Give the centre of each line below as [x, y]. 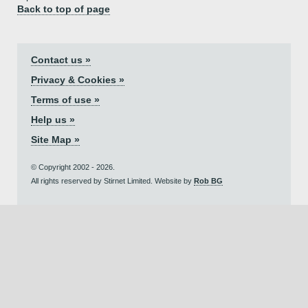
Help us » [53, 120]
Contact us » [61, 60]
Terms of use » [65, 100]
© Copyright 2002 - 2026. [73, 167]
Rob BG [208, 181]
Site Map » [55, 140]
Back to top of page [64, 9]
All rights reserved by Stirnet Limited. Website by [112, 181]
